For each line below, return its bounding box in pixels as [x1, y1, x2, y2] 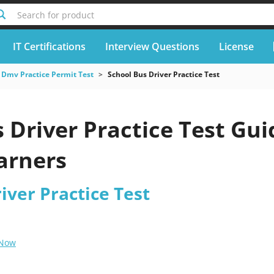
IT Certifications [12, 39, 86, 53]
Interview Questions [105, 39, 199, 53]
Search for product [17, 9, 94, 21]
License [218, 39, 254, 53]
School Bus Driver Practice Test [107, 69, 220, 80]
